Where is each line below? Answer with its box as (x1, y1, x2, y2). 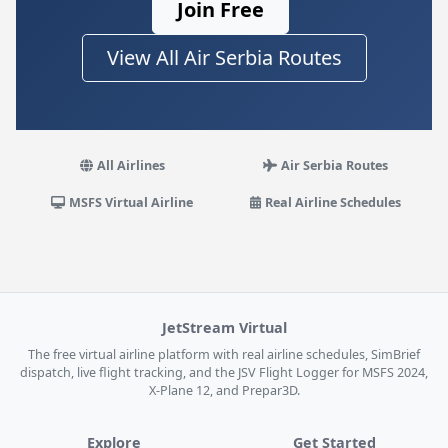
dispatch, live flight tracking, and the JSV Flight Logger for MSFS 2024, (20, 364, 428, 381)
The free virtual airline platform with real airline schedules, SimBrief (28, 346, 420, 363)
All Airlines (96, 157, 165, 174)
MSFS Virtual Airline (69, 194, 194, 211)
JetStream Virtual (161, 318, 287, 337)
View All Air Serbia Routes (106, 44, 342, 71)
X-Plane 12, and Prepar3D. (148, 382, 300, 399)
